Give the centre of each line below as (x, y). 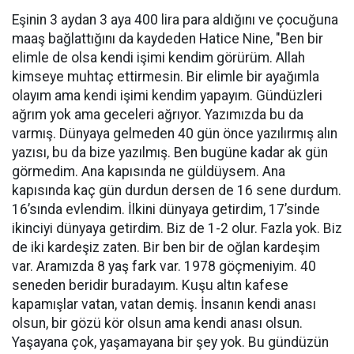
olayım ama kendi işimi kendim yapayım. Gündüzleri (167, 96)
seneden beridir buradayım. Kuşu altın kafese (150, 285)
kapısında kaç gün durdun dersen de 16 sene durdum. (177, 190)
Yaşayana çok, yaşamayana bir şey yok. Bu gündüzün (170, 342)
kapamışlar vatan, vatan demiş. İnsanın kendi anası (164, 304)
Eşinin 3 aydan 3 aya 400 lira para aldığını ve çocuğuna (175, 20)
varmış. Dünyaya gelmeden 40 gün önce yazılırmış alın (175, 134)
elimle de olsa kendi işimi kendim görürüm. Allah (158, 58)
